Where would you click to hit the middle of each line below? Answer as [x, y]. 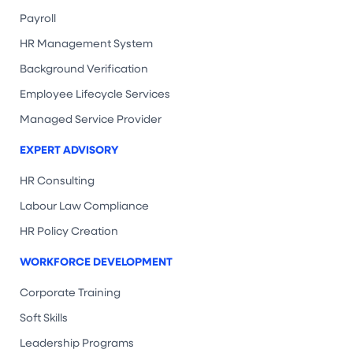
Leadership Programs [77, 343]
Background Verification [84, 69]
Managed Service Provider [91, 119]
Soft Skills [44, 318]
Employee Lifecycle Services [95, 94]
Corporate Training [70, 292]
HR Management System [86, 43]
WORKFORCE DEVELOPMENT [96, 262]
